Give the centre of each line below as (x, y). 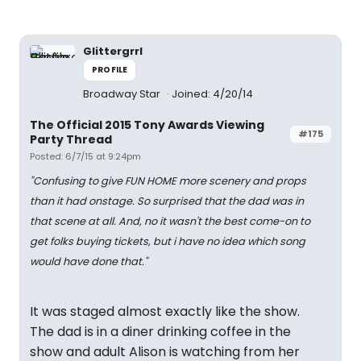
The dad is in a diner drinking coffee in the (160, 332)
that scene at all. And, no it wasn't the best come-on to (170, 221)
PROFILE (110, 70)
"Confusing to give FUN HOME (104, 181)
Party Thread (71, 139)
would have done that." (89, 261)
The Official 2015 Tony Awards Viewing (147, 125)
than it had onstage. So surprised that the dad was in (167, 201)
